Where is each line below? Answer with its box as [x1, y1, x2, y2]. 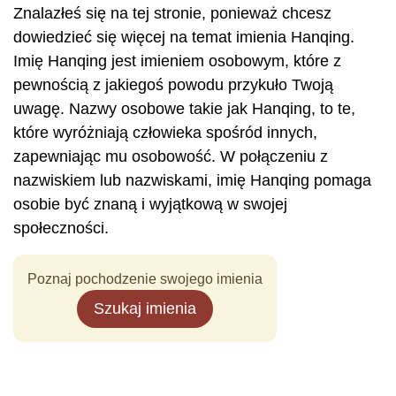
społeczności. [13, 219, 109, 237]
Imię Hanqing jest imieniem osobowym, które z [13, 52, 341, 70]
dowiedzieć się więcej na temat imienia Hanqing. [13, 28, 354, 46]
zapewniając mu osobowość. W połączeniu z [13, 148, 328, 165]
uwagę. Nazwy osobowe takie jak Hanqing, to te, [13, 100, 355, 118]
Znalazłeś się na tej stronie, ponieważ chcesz [13, 4, 331, 22]
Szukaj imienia [94, 300, 196, 317]
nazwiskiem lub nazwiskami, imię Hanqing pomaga [13, 171, 371, 189]
